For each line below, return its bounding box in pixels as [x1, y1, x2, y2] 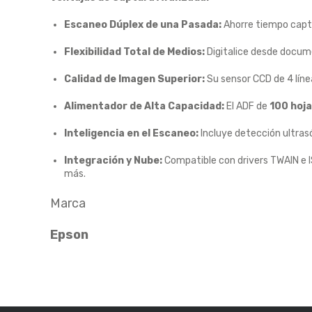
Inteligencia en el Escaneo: [64, 127, 198, 139]
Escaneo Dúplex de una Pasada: [64, 19, 221, 31]
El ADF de [224, 100, 270, 112]
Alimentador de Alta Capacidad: [64, 100, 224, 112]
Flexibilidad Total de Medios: [64, 46, 205, 58]
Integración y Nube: [64, 155, 162, 166]
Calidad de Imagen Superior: [64, 73, 205, 85]
